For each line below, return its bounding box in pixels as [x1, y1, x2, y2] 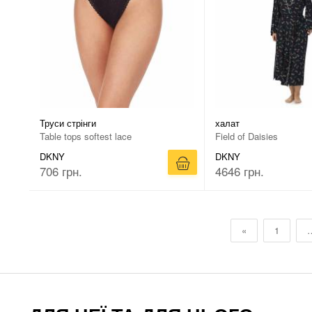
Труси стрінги [40, 116, 96, 130]
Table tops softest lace [40, 130, 132, 143]
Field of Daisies [215, 130, 278, 143]
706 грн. [40, 163, 82, 180]
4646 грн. [215, 163, 264, 180]
